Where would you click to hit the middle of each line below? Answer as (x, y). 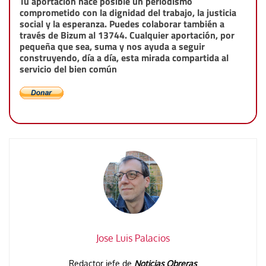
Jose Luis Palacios (133, 238)
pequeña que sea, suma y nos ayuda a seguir (112, 47)
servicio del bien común (68, 69)
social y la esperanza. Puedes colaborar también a (122, 24)
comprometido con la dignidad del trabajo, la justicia (128, 13)
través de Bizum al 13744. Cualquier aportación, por (127, 35)
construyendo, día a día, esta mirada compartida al (124, 58)
